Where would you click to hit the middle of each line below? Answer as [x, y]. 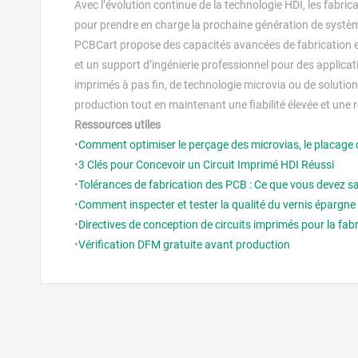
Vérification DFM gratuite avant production [184, 245]
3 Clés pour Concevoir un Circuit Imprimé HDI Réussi [206, 165]
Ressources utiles [117, 125]
